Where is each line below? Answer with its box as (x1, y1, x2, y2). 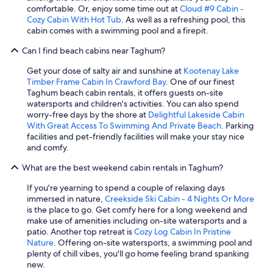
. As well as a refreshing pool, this (121, 14, 246, 26)
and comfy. (27, 142, 69, 154)
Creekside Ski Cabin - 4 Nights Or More (105, 193, 254, 205)
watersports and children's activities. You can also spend (27, 98, 239, 110)
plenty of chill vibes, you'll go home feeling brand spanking (27, 248, 249, 260)
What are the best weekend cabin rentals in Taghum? (22, 162, 223, 174)
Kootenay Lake (183, 65, 239, 77)
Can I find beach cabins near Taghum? (22, 45, 165, 57)
